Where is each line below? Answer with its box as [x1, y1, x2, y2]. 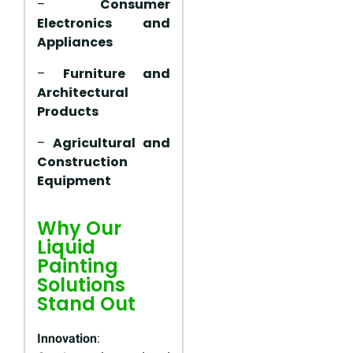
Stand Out [37, 291, 136, 318]
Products [37, 102, 98, 121]
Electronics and [37, 14, 170, 33]
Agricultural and [52, 134, 170, 153]
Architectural [37, 84, 128, 102]
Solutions [37, 272, 125, 299]
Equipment [37, 172, 111, 191]
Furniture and [62, 65, 170, 84]
